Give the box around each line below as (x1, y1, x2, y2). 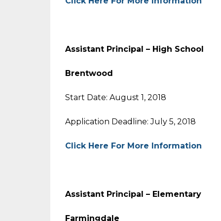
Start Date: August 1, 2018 (65, 93, 166, 102)
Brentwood (65, 69, 113, 78)
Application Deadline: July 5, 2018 (65, 117, 196, 126)
